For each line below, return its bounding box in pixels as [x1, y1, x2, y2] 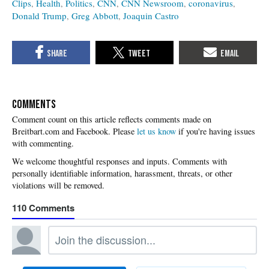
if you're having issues [176, 125, 255, 137]
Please [113, 125, 137, 137]
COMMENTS [12, 97, 56, 112]
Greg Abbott [71, 10, 118, 22]
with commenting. [12, 137, 74, 149]
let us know [137, 125, 176, 137]
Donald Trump [12, 10, 67, 22]
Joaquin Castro [123, 10, 179, 22]
